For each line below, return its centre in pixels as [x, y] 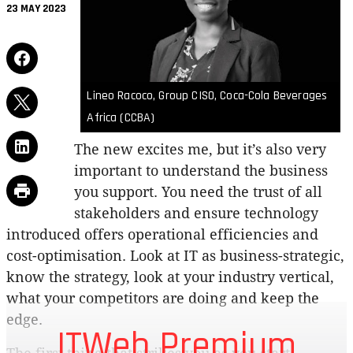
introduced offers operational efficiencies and [162, 234]
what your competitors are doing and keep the [163, 298]
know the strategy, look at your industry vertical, [170, 277]
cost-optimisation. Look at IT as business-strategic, [175, 255]
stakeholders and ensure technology [197, 213]
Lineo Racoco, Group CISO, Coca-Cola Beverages [207, 95]
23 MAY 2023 [36, 9]
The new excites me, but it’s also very [201, 149]
